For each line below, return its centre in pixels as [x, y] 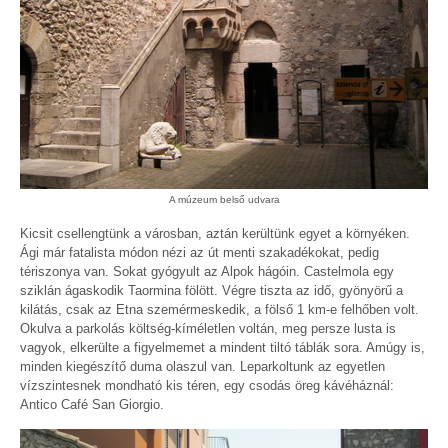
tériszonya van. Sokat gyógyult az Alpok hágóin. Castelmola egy [207, 271]
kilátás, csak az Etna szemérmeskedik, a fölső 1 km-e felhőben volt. [219, 309]
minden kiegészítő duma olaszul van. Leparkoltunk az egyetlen [202, 366]
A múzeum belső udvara [224, 199]
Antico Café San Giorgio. [92, 404]
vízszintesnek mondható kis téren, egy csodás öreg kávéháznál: [207, 385]
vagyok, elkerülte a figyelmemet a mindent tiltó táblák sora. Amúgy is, [222, 347]
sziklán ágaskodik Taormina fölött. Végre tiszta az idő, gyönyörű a [211, 290]
